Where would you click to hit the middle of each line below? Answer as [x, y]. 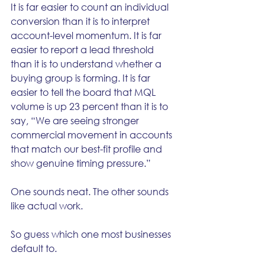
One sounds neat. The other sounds [91, 191]
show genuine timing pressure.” [81, 163]
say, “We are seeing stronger [76, 120]
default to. [34, 248]
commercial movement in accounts [93, 135]
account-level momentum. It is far [87, 35]
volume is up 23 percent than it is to [91, 106]
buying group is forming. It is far [82, 78]
